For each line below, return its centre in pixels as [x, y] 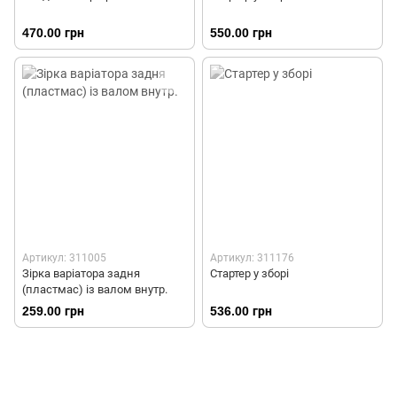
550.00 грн [241, 33]
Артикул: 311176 [252, 258]
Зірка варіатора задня [81, 274]
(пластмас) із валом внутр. [95, 290]
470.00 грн [53, 33]
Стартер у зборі [249, 274]
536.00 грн [241, 311]
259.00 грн [53, 311]
